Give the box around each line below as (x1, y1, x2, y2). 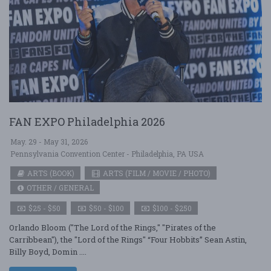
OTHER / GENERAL (25, 183, 94, 192)
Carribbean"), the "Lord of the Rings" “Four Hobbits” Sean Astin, (9, 234, 247, 245)
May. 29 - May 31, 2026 (10, 137, 88, 146)
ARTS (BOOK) (25, 168, 74, 178)
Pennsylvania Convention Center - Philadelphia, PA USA (10, 149, 204, 158)
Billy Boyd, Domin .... (9, 246, 87, 257)
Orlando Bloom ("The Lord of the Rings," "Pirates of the (9, 222, 216, 233)
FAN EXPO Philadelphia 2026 (9, 114, 165, 129)
